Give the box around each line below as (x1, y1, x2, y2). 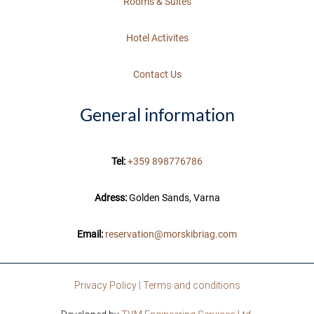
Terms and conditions (142, 279, 240, 291)
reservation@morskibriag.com (105, 228, 237, 240)
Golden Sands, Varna (128, 191, 220, 203)
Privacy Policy (74, 279, 137, 291)
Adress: (94, 191, 127, 203)
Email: (77, 228, 103, 240)
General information (79, 103, 235, 125)
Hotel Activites (125, 32, 189, 43)
